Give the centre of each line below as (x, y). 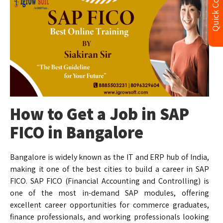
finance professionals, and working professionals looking (110, 217)
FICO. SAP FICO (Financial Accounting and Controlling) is (110, 181)
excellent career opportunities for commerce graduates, (110, 205)
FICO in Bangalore (77, 132)
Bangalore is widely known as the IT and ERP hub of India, (110, 157)
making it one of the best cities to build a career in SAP (110, 169)
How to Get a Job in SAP (100, 113)
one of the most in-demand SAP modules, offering (110, 193)
